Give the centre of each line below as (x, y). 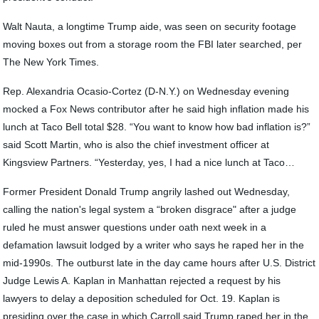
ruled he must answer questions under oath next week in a (135, 227)
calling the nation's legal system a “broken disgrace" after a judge (150, 209)
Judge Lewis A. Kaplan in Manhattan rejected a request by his (142, 281)
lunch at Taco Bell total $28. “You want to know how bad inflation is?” (157, 127)
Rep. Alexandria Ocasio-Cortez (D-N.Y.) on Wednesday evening (146, 91)
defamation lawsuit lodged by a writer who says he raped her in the (154, 245)
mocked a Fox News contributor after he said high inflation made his (156, 109)
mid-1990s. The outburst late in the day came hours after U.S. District (159, 263)
